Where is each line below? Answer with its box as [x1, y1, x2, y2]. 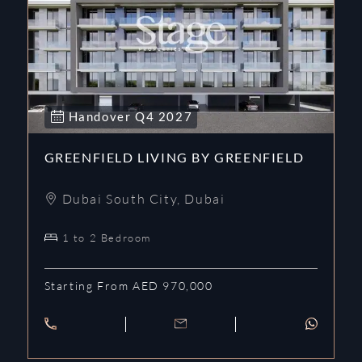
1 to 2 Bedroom [61, 231, 151, 244]
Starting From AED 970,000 [44, 279, 213, 293]
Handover [68, 109, 135, 124]
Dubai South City [61, 191, 178, 207]
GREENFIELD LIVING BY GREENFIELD [44, 149, 305, 165]
